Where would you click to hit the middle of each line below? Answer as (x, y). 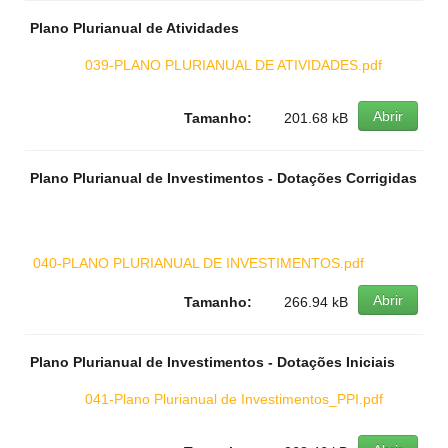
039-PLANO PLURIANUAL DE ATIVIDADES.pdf (233, 65)
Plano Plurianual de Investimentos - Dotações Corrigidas (223, 178)
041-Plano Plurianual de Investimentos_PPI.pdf (234, 399)
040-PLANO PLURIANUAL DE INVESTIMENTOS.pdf (198, 263)
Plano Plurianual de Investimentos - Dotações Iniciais (212, 362)
